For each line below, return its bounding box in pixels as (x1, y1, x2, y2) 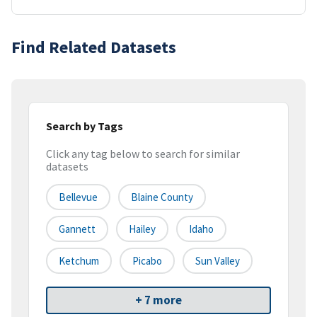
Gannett (59, 222, 96, 236)
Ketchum (59, 254, 99, 268)
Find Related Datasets (11, 35, 176, 58)
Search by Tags (46, 118, 123, 133)
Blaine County (131, 190, 193, 204)
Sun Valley (195, 254, 240, 268)
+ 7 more (135, 292, 182, 309)
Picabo (132, 254, 162, 268)
